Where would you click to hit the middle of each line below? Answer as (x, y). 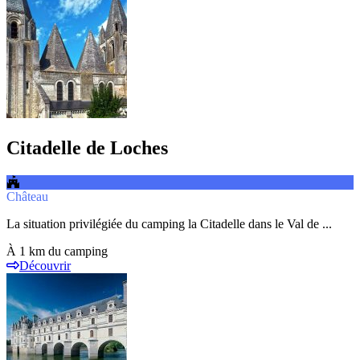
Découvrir (45, 265)
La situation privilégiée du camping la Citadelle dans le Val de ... (169, 223)
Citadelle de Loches (87, 148)
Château (27, 196)
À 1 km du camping (57, 251)
